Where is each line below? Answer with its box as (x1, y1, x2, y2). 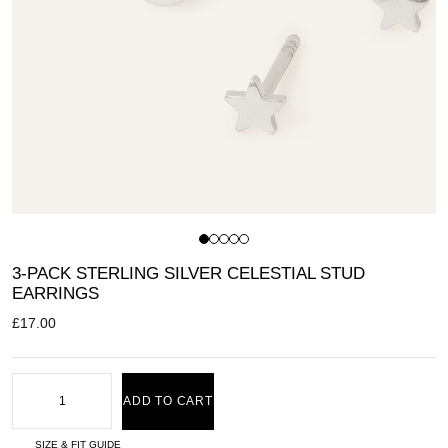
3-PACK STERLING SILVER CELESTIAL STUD (12, 264, 365, 284)
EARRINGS (12, 284, 99, 304)
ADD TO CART (123, 394, 213, 409)
